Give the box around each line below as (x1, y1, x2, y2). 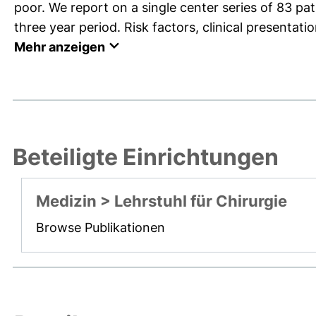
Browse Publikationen (36, 219, 165, 235)
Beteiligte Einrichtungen (13, 142, 279, 171)
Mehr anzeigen (14, 39, 105, 54)
